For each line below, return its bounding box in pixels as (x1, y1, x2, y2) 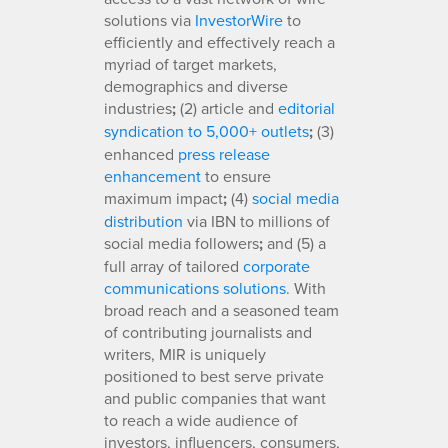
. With (286, 276, 326, 299)
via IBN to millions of (183, 209, 330, 232)
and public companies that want (104, 386, 326, 409)
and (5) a (263, 231, 326, 254)
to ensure (201, 164, 271, 187)
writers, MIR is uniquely (104, 342, 266, 365)
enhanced (104, 142, 178, 165)
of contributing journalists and (104, 320, 312, 343)
